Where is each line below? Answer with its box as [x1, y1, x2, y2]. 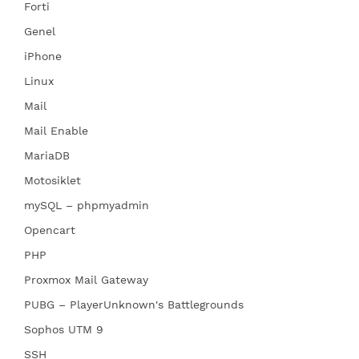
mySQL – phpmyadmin [24, 198, 149, 212]
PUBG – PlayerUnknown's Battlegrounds [24, 297, 244, 311]
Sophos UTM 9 [24, 322, 103, 336]
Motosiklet [24, 173, 81, 187]
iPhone [24, 49, 62, 63]
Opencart [24, 223, 75, 236]
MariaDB [24, 148, 70, 162]
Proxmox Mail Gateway [24, 272, 148, 286]
